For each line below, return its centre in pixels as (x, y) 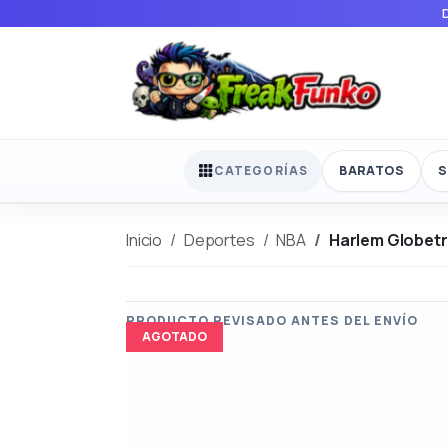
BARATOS (371, 170)
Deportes (219, 239)
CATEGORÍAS (261, 171)
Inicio (144, 239)
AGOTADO (174, 336)
